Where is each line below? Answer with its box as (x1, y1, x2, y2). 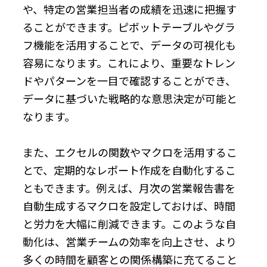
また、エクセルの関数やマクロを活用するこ (23, 144, 237, 160)
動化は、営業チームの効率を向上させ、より (23, 233, 237, 249)
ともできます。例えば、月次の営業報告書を (23, 179, 235, 195)
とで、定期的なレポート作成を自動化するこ (23, 162, 236, 178)
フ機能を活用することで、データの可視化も (23, 36, 236, 52)
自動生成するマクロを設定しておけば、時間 (23, 197, 235, 213)
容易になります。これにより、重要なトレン (23, 54, 235, 70)
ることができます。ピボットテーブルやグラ (23, 18, 235, 35)
